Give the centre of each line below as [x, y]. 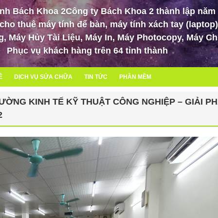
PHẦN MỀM [135, 77]
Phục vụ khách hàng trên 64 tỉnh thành [88, 51]
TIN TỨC [96, 77]
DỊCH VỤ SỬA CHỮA [43, 77]
